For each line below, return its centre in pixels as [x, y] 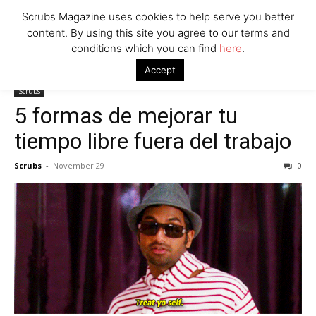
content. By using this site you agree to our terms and [158, 32]
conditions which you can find [145, 49]
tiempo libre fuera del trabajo [153, 141]
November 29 [79, 166]
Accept [160, 70]
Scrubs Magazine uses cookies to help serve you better [158, 17]
